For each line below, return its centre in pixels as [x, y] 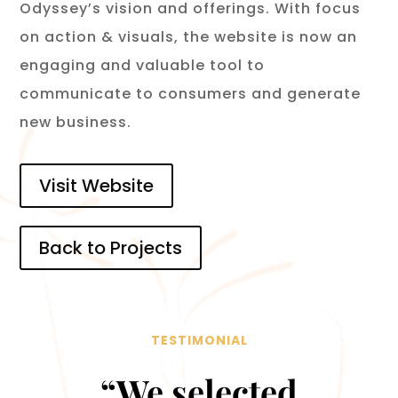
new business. [76, 122]
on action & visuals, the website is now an [189, 37]
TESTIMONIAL [199, 340]
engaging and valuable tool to [143, 65]
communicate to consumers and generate [191, 94]
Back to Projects [111, 248]
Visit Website [97, 186]
